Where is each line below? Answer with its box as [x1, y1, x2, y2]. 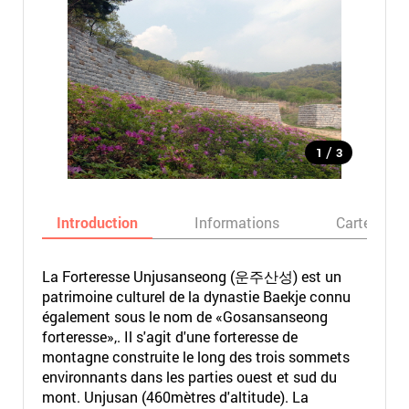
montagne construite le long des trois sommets [41, 347, 350, 366]
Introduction [56, 213, 138, 232]
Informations [194, 213, 279, 232]
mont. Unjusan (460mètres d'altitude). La [41, 387, 309, 406]
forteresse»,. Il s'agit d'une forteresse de [41, 327, 298, 346]
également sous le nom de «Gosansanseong [41, 307, 328, 326]
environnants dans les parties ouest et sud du [41, 367, 337, 386]
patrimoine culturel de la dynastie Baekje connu [41, 287, 351, 306]
